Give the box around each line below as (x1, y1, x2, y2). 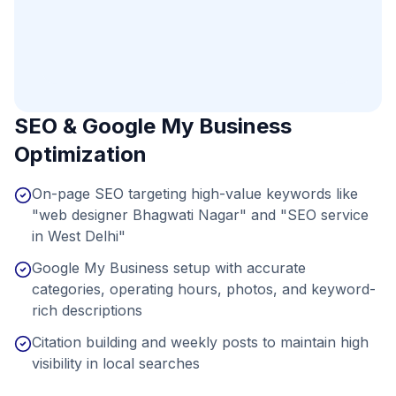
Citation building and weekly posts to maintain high (32, 333, 369, 351)
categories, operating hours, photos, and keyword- (32, 280, 376, 298)
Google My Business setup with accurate (32, 259, 306, 277)
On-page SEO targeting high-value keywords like (32, 185, 358, 202)
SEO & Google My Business (14, 113, 292, 139)
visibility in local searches (32, 354, 200, 372)
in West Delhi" (32, 227, 126, 245)
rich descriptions (32, 301, 142, 319)
